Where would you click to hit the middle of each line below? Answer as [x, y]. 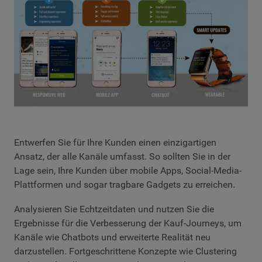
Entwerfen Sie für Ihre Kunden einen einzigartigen [115, 143]
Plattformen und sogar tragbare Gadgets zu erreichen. [125, 185]
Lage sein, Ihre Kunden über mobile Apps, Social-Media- [128, 171]
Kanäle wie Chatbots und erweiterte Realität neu [112, 237]
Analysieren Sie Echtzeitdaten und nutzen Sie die [114, 209]
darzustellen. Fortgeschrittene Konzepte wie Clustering [125, 251]
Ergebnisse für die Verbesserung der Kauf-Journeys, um [128, 223]
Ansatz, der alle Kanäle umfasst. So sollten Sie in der [122, 157]
